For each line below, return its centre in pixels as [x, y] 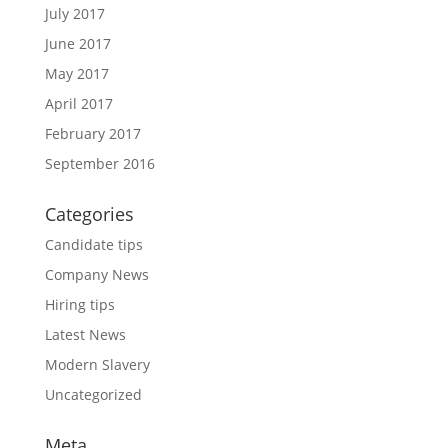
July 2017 [74, 13]
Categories [89, 214]
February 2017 [92, 133]
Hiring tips [79, 304]
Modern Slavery [97, 364]
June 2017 [77, 43]
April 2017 [78, 103]
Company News [96, 274]
